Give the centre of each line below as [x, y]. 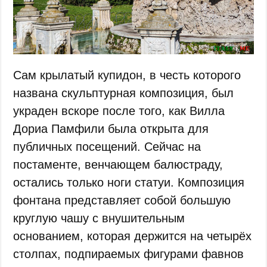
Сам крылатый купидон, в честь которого [127, 75]
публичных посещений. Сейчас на [107, 146]
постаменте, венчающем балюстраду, [118, 164]
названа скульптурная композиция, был [124, 93]
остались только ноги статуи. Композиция [129, 182]
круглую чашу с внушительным [99, 218]
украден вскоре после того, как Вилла [119, 111]
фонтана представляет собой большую [122, 200]
